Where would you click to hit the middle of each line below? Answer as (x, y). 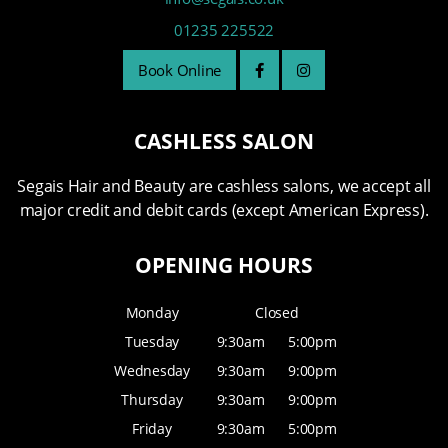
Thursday (152, 400)
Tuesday (152, 342)
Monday (152, 313)
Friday (152, 429)
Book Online (179, 70)
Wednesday (152, 371)
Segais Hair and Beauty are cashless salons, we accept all (224, 186)
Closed (277, 313)
